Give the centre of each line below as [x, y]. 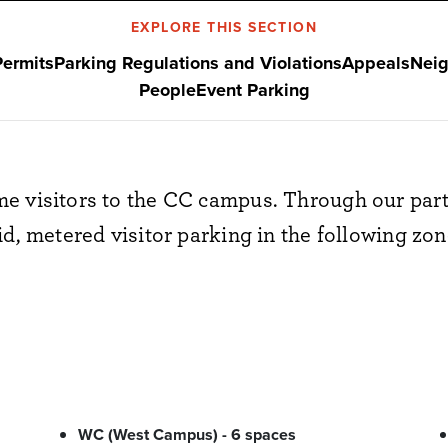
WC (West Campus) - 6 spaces [187, 434]
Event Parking [252, 89]
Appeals [375, 62]
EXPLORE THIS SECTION [224, 26]
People [167, 89]
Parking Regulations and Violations [197, 62]
